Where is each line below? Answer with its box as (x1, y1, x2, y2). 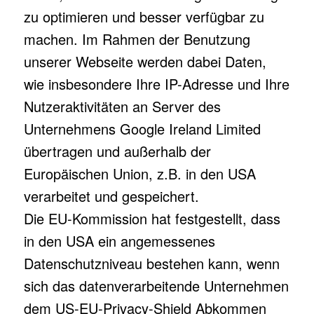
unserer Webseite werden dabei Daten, (23, 51, 266, 71)
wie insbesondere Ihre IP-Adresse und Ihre (23, 74, 289, 94)
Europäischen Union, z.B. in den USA (23, 163, 256, 184)
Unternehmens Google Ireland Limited (23, 118, 261, 139)
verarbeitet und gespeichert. (23, 186, 199, 206)
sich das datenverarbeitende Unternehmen (23, 275, 289, 296)
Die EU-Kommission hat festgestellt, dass (23, 208, 280, 228)
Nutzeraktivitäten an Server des (23, 96, 221, 116)
